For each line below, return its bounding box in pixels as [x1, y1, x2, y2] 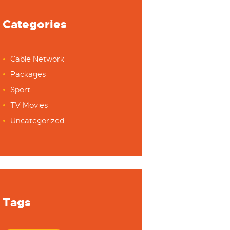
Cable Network [10, 54, 64, 64]
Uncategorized [10, 116, 64, 126]
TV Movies [10, 101, 48, 110]
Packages [10, 70, 46, 80]
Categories [2, 16, 67, 32]
